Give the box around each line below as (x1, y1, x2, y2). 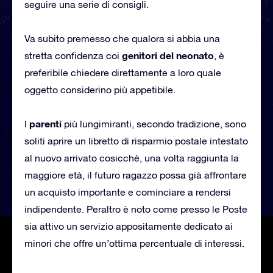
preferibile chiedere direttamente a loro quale (24, 66, 221, 78)
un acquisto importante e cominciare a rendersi (24, 186, 231, 197)
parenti (29, 117, 62, 129)
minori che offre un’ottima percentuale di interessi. (24, 237, 244, 249)
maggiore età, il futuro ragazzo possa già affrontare (24, 169, 247, 180)
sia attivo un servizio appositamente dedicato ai (24, 220, 233, 232)
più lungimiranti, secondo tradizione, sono (62, 118, 246, 129)
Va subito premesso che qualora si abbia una (24, 32, 220, 44)
